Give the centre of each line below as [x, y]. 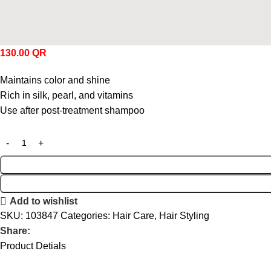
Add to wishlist [44, 201]
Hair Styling [184, 216]
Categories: [85, 216]
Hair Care [133, 216]
